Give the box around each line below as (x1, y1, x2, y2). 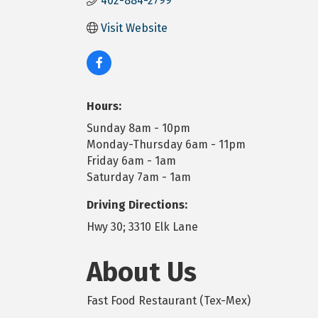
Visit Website (101, 21, 168, 35)
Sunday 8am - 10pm (87, 121, 190, 135)
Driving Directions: (87, 197, 187, 212)
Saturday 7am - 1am (87, 170, 191, 184)
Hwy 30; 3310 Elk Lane (87, 219, 198, 234)
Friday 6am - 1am (87, 153, 176, 168)
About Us (87, 255, 197, 288)
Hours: (87, 99, 121, 113)
